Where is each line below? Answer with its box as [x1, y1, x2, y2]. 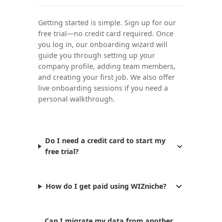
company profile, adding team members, [38, 61, 175, 71]
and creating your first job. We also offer [38, 72, 175, 82]
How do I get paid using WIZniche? [46, 181, 167, 191]
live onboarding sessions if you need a [38, 83, 168, 93]
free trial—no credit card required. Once [38, 29, 173, 39]
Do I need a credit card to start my [45, 136, 166, 146]
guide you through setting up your [38, 51, 155, 60]
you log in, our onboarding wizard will [38, 40, 167, 50]
